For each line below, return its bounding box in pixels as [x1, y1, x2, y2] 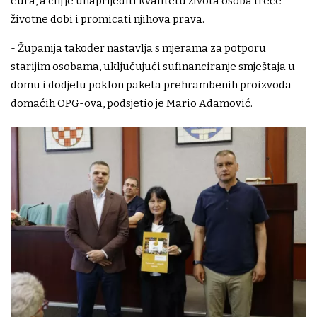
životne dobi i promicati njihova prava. [11, 12, 204, 25]
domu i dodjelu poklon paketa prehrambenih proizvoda [11, 78, 292, 91]
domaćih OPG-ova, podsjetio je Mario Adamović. [11, 96, 253, 110]
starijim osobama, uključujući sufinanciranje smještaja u [11, 59, 295, 73]
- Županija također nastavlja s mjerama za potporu [11, 41, 266, 54]
